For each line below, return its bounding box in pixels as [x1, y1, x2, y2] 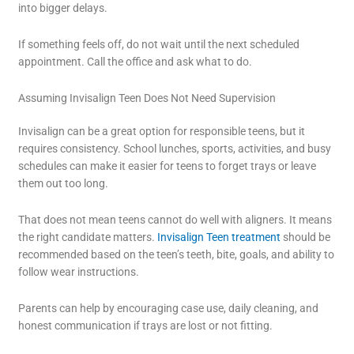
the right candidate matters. [18, 230, 156, 243]
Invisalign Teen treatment [155, 230, 281, 243]
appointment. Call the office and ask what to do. [18, 55, 253, 68]
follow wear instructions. [18, 265, 140, 278]
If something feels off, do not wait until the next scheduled [18, 37, 300, 51]
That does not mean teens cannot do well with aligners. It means [18, 213, 333, 226]
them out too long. [18, 176, 109, 190]
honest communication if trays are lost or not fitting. [18, 318, 273, 332]
